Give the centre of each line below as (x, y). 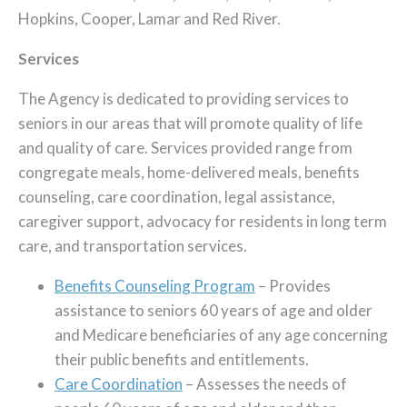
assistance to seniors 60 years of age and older (213, 310)
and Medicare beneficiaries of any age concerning (221, 335)
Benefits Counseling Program (155, 286)
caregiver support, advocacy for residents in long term (203, 221)
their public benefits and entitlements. (182, 359)
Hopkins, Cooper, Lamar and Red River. (149, 19)
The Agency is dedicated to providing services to (184, 99)
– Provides (293, 286)
